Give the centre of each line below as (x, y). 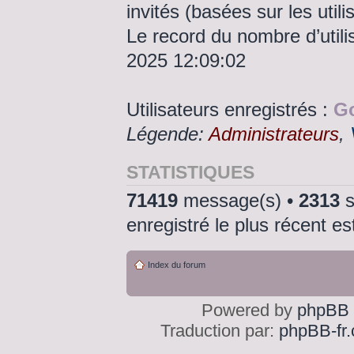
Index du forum (177, 264)
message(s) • (238, 200)
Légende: (168, 134)
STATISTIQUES (190, 172)
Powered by (249, 310)
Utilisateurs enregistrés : (230, 109)
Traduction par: (220, 330)
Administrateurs (274, 134)
